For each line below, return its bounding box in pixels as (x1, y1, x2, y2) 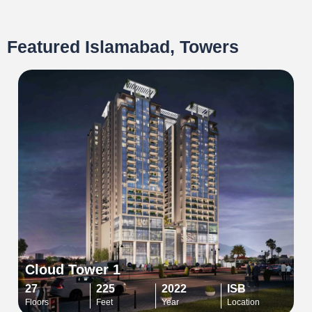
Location (227, 297, 260, 307)
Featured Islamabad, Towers (7, 36, 239, 56)
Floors (25, 297, 49, 307)
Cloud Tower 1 (25, 261, 120, 277)
